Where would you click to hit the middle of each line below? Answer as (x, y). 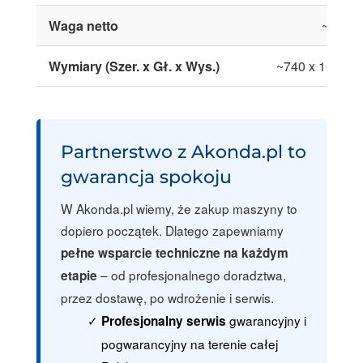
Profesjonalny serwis (163, 320)
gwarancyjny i (266, 320)
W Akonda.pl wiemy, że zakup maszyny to (179, 208)
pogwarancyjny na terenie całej (189, 343)
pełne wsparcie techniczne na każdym (174, 252)
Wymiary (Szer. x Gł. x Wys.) (134, 66)
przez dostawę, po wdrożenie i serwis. (167, 297)
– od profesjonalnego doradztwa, (191, 274)
